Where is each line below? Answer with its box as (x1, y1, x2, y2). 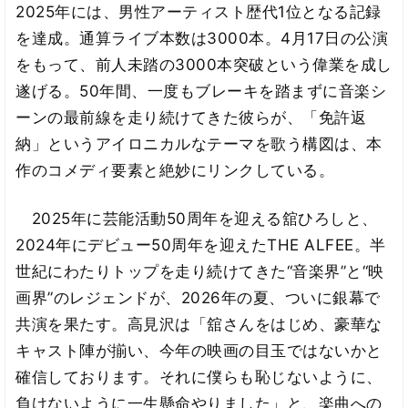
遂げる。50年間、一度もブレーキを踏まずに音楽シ (15, 82, 387, 101)
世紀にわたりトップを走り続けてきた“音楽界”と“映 (15, 261, 384, 280)
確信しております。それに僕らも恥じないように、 (15, 367, 382, 386)
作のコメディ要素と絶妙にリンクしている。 (15, 161, 335, 180)
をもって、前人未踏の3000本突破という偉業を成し (15, 56, 393, 75)
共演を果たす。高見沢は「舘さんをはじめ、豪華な (15, 314, 382, 333)
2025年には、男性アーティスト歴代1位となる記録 (15, 3, 382, 22)
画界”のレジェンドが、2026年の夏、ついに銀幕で (15, 288, 381, 307)
